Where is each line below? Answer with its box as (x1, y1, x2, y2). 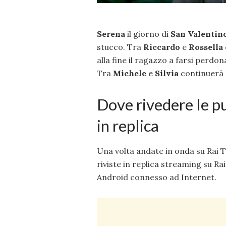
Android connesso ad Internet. (97, 172, 216, 182)
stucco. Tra (97, 42, 143, 52)
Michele (113, 68, 146, 79)
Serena (97, 29, 127, 39)
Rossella (189, 42, 225, 52)
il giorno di (127, 29, 168, 39)
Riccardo (143, 42, 180, 52)
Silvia (155, 68, 181, 79)
